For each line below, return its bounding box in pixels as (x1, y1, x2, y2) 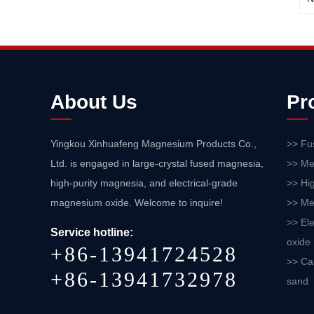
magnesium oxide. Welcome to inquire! (50, 197, 223, 209)
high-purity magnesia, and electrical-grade (50, 177, 238, 189)
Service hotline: (50, 226, 133, 239)
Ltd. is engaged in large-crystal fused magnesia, (50, 158, 264, 170)
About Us (50, 91, 137, 114)
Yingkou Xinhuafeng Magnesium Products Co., (50, 138, 257, 150)
